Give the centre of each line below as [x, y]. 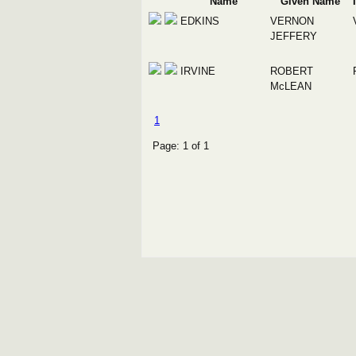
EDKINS [200, 21]
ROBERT [292, 71]
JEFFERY [294, 36]
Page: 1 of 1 [181, 145]
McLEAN [291, 86]
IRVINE [198, 71]
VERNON [292, 21]
